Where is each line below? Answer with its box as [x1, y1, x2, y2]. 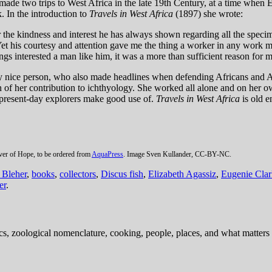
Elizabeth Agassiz [148, 169, 216, 180]
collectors [59, 169, 96, 180]
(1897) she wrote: [173, 8, 243, 19]
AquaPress [92, 150, 123, 159]
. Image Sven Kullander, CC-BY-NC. [123, 150, 231, 159]
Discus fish [101, 169, 143, 180]
